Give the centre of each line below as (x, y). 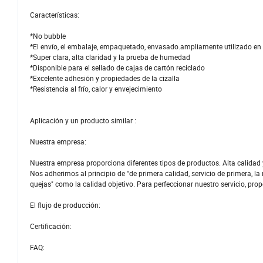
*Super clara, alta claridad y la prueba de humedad (110, 57)
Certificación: (51, 226)
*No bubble (48, 36)
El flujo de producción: (65, 205)
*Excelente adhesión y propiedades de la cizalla (105, 78)
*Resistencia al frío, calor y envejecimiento (96, 89)
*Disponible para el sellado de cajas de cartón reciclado (117, 68)
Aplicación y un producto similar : (83, 121)
